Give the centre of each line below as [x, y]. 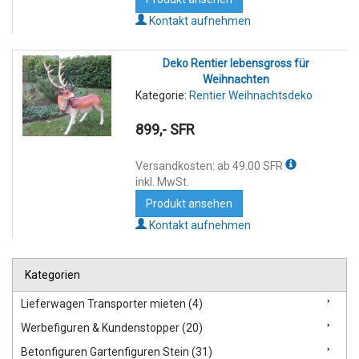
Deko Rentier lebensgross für [236, 63]
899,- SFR [165, 130]
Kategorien [52, 275]
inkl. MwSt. [162, 182]
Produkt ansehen [189, 204]
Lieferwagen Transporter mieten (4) [112, 304]
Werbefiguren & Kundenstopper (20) [112, 328]
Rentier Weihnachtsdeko [250, 95]
